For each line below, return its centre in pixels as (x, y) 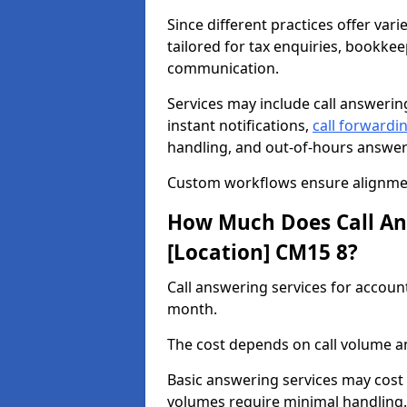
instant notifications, (240, 125)
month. (192, 309)
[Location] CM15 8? (263, 252)
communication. (223, 68)
